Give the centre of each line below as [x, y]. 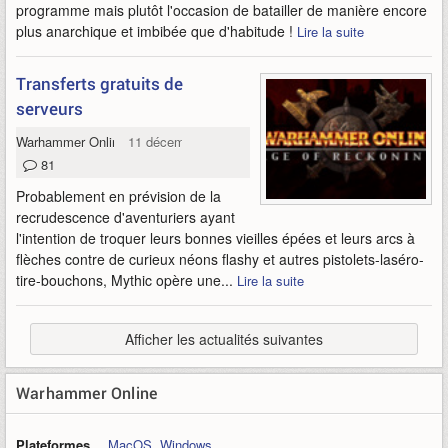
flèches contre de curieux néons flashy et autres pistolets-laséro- [220, 259]
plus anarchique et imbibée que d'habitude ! [156, 31]
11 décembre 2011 [182, 141]
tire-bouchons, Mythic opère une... [126, 280]
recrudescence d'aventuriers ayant [125, 217]
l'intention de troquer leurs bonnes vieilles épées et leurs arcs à [215, 238]
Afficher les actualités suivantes [224, 339]
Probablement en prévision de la [118, 196]
